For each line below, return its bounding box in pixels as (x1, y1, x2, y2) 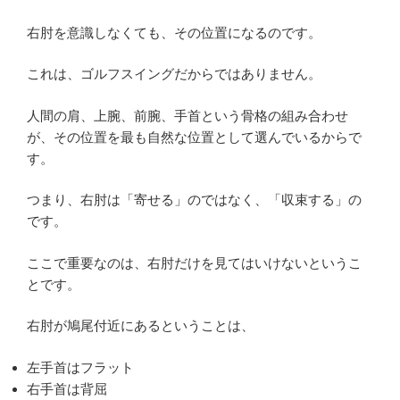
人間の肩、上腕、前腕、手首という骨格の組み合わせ (27, 107, 348, 123)
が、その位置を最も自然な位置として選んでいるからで (27, 129, 362, 145)
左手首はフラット (27, 359, 134, 375)
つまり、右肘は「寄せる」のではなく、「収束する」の (27, 192, 362, 208)
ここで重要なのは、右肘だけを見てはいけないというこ (27, 254, 362, 271)
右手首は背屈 (27, 380, 107, 396)
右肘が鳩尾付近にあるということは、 (27, 318, 254, 334)
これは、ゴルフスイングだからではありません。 (27, 66, 321, 82)
